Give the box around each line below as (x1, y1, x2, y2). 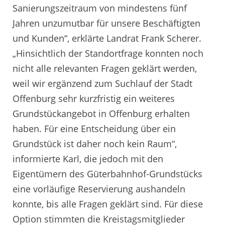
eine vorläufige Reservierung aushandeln (13, 183, 185, 195)
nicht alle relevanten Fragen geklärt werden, (13, 62, 197, 75)
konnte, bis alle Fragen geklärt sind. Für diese (13, 198, 203, 210)
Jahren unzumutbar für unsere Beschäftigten (13, 17, 200, 30)
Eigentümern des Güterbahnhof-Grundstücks (13, 168, 202, 180)
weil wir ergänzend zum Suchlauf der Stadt (13, 77, 192, 90)
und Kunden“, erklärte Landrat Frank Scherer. (13, 32, 201, 45)
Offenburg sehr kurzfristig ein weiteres (13, 92, 175, 105)
